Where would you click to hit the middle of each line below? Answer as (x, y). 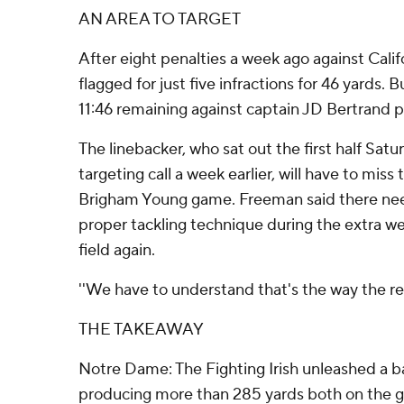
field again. (117, 250)
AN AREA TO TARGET (160, 19)
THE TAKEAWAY (141, 330)
